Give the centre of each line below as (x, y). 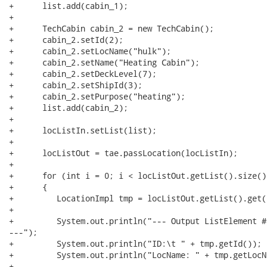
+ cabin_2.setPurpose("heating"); (97, 96)
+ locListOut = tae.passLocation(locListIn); (123, 153)
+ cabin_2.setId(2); (66, 40)
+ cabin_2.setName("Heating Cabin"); (104, 62)
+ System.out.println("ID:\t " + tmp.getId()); (135, 243)
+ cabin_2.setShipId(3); (76, 85)
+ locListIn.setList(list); (83, 130)
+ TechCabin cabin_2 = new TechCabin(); (111, 28)
